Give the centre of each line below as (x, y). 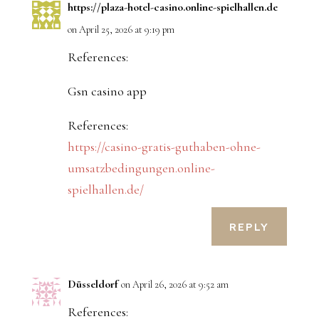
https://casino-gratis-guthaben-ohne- (164, 147)
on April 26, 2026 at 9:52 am (174, 285)
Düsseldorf (93, 284)
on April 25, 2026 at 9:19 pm (121, 30)
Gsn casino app (107, 91)
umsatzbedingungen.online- (141, 168)
